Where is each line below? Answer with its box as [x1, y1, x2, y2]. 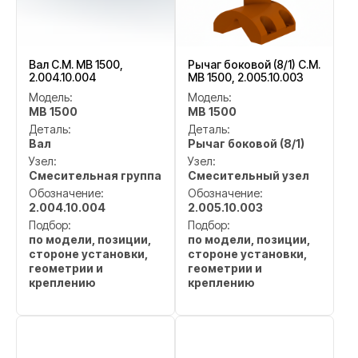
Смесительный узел [188, 169, 309, 182]
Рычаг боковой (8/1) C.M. [188, 58, 320, 71]
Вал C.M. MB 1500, [29, 58, 123, 71]
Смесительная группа [29, 169, 161, 182]
